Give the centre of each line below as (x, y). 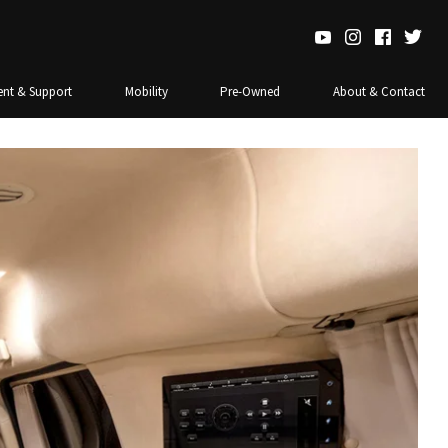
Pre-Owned (250, 91)
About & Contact (379, 91)
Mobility (146, 91)
